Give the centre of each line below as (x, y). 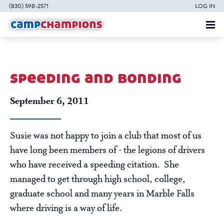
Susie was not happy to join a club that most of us (106, 136)
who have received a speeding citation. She (94, 165)
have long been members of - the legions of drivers (107, 151)
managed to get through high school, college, (98, 180)
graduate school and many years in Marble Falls (102, 194)
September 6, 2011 (49, 102)
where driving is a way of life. (66, 209)
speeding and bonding (96, 78)
